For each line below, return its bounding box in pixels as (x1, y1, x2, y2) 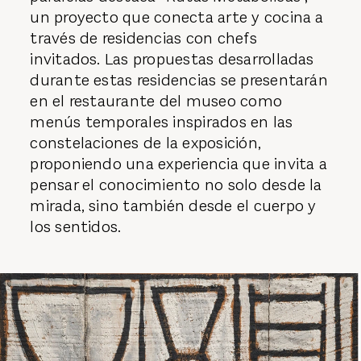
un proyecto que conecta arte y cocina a (30, 6, 324, 29)
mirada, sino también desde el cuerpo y (30, 195, 317, 218)
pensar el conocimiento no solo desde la (30, 174, 322, 197)
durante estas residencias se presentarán (30, 69, 328, 92)
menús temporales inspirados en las (30, 111, 293, 134)
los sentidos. (30, 216, 122, 239)
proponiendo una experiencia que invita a (30, 153, 327, 176)
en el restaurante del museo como (30, 90, 283, 113)
